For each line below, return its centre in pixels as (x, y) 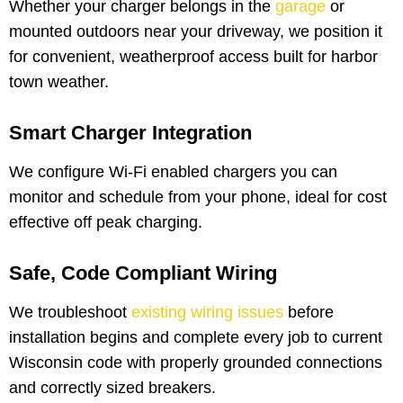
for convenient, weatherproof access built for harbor (193, 57)
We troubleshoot (68, 313)
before (309, 313)
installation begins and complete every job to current (196, 338)
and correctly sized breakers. (112, 388)
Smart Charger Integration (130, 133)
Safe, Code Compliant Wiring (143, 273)
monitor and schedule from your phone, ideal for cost (198, 197)
